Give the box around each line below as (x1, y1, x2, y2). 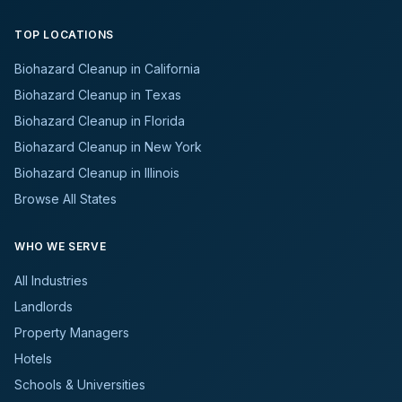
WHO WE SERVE (14, 239, 107, 253)
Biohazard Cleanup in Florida (14, 112, 185, 128)
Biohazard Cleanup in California (14, 60, 200, 76)
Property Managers (14, 324, 129, 340)
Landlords (14, 298, 73, 314)
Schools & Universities (14, 376, 145, 392)
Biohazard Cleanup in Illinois (14, 164, 179, 180)
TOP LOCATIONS (14, 27, 114, 41)
